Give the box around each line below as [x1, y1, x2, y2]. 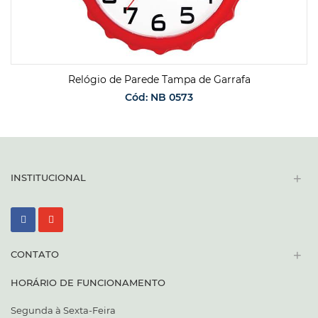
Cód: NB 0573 [125, 90, 193, 104]
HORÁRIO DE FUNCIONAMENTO [11, 276, 165, 288]
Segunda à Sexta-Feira [11, 304, 116, 316]
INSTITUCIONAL [11, 171, 86, 183]
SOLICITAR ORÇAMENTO [103, 134, 219, 146]
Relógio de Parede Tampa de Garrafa [67, 72, 251, 86]
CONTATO [11, 248, 59, 260]
